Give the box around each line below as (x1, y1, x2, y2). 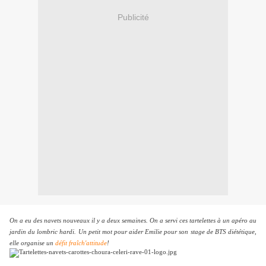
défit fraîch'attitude (55, 240, 107, 247)
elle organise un (9, 240, 55, 247)
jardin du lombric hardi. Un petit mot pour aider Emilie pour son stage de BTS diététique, (9, 229, 256, 236)
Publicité (117, 12, 149, 22)
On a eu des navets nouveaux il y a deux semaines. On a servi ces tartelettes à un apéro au (9, 217, 256, 224)
